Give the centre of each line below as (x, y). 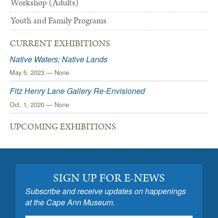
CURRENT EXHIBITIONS (60, 44)
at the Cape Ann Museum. (70, 202)
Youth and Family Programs (59, 21)
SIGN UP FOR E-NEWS (109, 178)
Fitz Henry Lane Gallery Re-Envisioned (77, 91)
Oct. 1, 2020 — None (39, 104)
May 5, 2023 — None (39, 73)
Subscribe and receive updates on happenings (106, 191)
